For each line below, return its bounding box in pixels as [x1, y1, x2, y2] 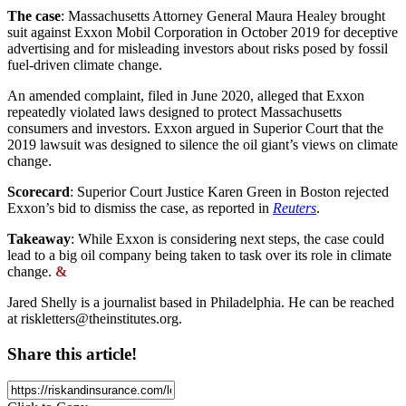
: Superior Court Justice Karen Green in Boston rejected [70, 183, 389, 199]
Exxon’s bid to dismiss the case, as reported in [7, 199, 273, 216]
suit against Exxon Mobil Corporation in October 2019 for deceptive [7, 24, 398, 40]
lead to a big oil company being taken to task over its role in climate [7, 246, 391, 263]
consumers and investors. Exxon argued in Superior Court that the [7, 120, 383, 136]
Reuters [273, 199, 316, 216]
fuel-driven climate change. [7, 56, 162, 72]
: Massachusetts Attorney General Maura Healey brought [61, 7, 385, 24]
